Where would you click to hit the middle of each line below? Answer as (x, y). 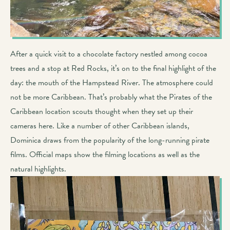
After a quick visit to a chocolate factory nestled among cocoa (109, 54)
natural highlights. (38, 169)
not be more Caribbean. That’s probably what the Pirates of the (111, 97)
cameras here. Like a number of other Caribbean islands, (100, 126)
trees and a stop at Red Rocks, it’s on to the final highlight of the (113, 69)
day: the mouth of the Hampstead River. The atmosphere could (112, 83)
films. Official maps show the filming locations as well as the (105, 155)
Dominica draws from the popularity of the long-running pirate (110, 140)
